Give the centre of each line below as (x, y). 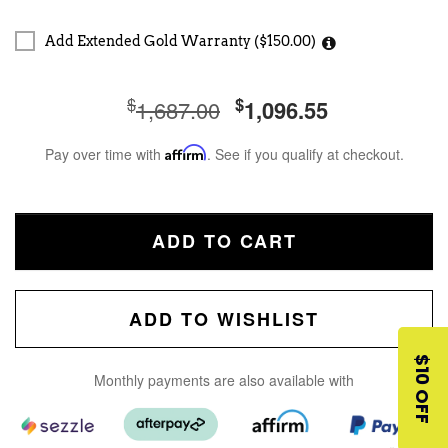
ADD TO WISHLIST (224, 319)
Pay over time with (104, 154)
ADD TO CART (224, 241)
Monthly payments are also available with (224, 380)
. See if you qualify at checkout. (305, 154)
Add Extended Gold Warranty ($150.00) (180, 41)
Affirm (185, 152)
